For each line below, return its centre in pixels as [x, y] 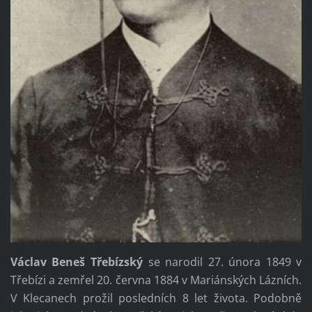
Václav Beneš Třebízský [76, 262]
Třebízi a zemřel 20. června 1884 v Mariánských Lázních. [156, 280]
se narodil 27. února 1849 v [223, 262]
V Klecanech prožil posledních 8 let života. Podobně [156, 298]
